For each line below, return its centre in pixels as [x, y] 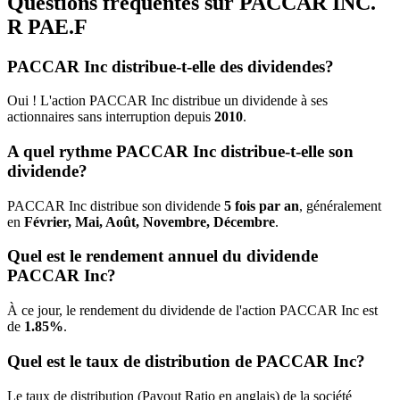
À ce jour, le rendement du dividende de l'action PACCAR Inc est [192, 311]
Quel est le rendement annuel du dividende [162, 256]
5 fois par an [262, 205]
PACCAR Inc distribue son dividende [116, 205]
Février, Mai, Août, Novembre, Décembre [150, 221]
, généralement [340, 205]
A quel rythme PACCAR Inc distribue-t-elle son [180, 151]
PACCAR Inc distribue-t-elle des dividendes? [171, 66]
